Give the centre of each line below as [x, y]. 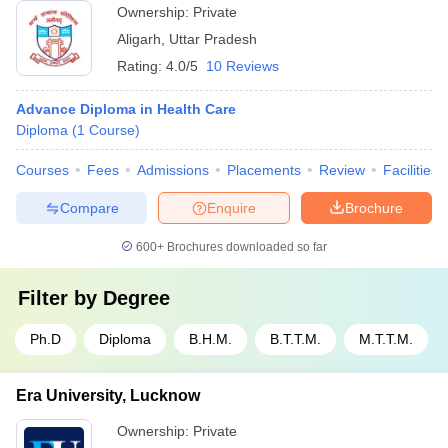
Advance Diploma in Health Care [126, 109]
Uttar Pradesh [213, 39]
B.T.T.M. [295, 339]
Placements [264, 170]
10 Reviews [242, 66]
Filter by [60, 298]
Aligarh [139, 39]
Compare [89, 207]
